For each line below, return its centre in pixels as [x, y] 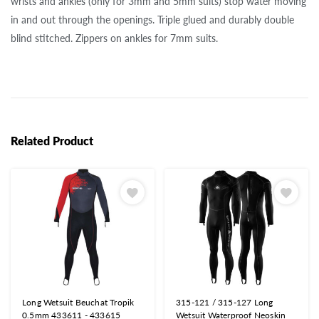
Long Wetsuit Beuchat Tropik [78, 303]
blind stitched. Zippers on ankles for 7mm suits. [114, 38]
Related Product [52, 140]
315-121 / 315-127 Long [225, 303]
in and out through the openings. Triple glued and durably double [152, 19]
